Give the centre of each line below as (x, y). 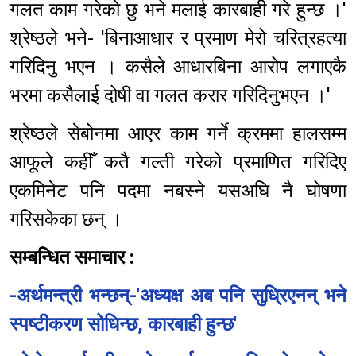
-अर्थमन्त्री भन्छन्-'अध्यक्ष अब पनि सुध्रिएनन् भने (178, 296)
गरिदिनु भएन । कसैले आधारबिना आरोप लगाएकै (178, 67)
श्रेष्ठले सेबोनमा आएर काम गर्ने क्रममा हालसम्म (178, 134)
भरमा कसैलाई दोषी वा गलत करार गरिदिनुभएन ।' (175, 96)
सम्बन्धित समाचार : (72, 258)
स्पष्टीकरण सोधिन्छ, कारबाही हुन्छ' (123, 325)
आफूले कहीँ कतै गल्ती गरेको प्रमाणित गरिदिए (178, 163)
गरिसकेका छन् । (71, 220)
